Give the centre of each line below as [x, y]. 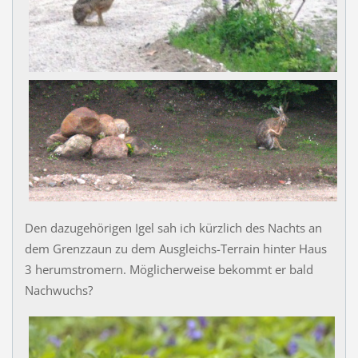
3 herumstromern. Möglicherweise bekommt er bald [169, 269]
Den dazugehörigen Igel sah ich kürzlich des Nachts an [173, 227]
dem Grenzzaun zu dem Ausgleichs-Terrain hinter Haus [175, 248]
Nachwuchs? [58, 290]
